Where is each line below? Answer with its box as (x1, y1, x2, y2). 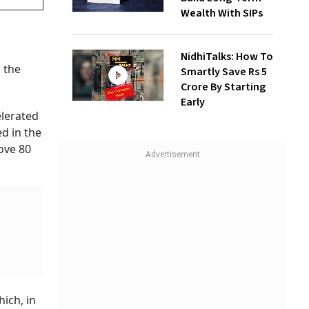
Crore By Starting (181, 79, 266, 95)
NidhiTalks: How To (181, 49, 273, 65)
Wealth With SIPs (181, 6, 263, 21)
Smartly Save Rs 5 (181, 64, 267, 80)
